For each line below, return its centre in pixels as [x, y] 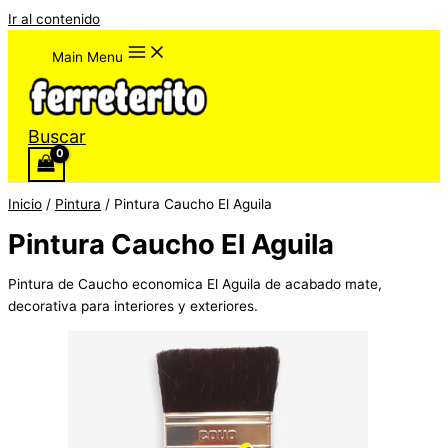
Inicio [25, 203]
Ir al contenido [54, 19]
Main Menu [87, 57]
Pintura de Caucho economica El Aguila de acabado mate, [195, 284]
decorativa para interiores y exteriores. [133, 306]
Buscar [57, 136]
